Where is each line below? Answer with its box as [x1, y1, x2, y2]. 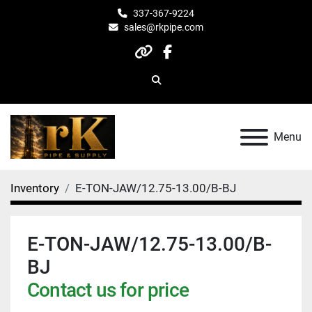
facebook [166, 52, 228, 70]
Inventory [10, 181, 59, 196]
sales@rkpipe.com [124, 22, 203, 33]
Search [155, 80, 185, 92]
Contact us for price [27, 279, 189, 302]
